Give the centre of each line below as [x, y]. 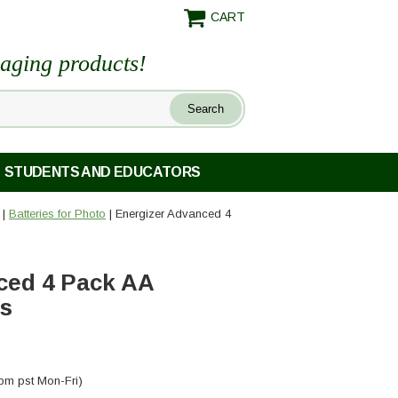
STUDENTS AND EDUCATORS [102, 172]
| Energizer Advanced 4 [168, 214]
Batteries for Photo [57, 214]
